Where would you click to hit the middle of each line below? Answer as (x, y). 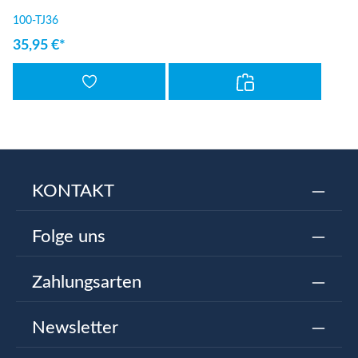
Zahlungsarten (87, 282)
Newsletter (75, 328)
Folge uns (69, 237)
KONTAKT (73, 191)
